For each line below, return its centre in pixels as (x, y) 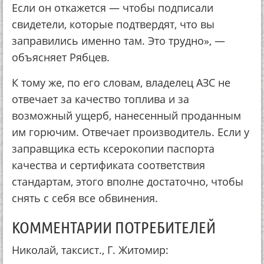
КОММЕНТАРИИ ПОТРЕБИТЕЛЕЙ (114, 227)
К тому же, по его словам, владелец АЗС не (121, 83)
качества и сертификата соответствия (108, 165)
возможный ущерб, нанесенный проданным (126, 116)
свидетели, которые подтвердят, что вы (113, 24)
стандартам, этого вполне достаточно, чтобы (128, 182)
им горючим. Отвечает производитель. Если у (131, 132)
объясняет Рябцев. (61, 57)
